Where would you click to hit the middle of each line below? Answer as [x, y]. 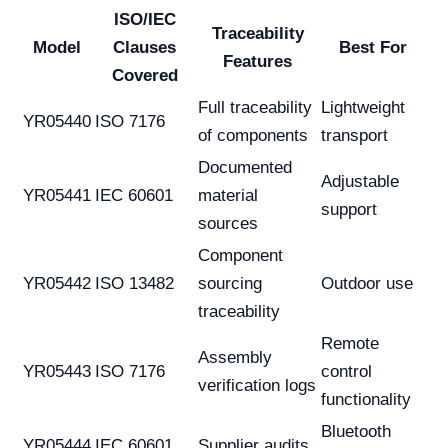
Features [257, 61]
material [228, 195]
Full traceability [255, 107]
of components [253, 135]
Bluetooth [356, 431]
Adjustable [360, 181]
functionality [366, 399]
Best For [373, 47]
